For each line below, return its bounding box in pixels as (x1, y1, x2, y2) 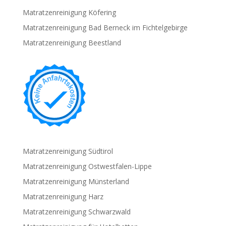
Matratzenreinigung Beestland (22, 38, 121, 47)
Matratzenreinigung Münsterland (22, 177, 129, 186)
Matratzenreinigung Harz (22, 192, 103, 201)
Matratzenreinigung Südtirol (22, 146, 113, 156)
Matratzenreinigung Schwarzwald (22, 207, 131, 216)
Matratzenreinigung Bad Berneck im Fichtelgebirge (22, 23, 188, 32)
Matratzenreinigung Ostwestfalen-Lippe (22, 161, 152, 171)
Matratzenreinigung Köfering (22, 8, 116, 17)
